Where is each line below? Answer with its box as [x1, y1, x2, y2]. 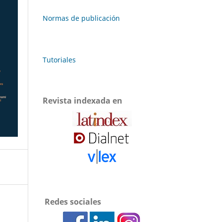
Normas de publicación [43, 13, 120, 23]
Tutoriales [43, 55, 76, 64]
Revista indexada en [43, 95, 122, 106]
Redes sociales [43, 196, 101, 207]
